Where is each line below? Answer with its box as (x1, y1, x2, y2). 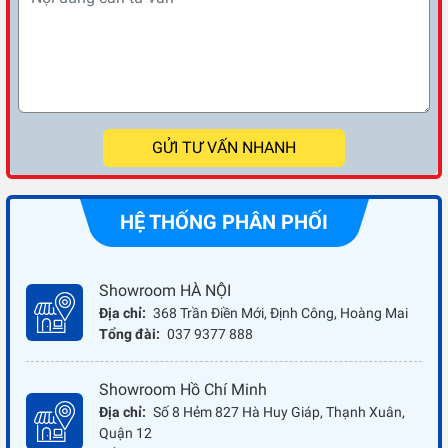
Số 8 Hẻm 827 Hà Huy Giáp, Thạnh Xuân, (150, 404, 405, 421)
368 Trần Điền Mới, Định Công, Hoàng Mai (150, 305, 408, 322)
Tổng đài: (99, 326, 160, 343)
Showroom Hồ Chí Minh (99, 380, 267, 400)
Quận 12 (99, 425, 152, 442)
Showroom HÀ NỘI (99, 281, 231, 301)
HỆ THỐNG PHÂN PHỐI (120, 210, 328, 235)
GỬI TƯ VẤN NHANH (152, 138, 296, 158)
